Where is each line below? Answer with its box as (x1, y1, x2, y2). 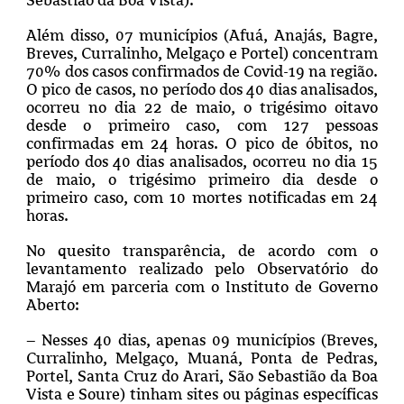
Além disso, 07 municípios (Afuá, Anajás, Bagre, (25, 25, 379, 44)
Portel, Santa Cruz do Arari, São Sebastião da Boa (25, 366, 379, 385)
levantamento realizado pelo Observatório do (25, 259, 379, 278)
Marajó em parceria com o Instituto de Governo (25, 277, 379, 296)
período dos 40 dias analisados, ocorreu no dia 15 (25, 151, 379, 170)
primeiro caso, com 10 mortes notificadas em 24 (25, 188, 379, 207)
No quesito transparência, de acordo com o (25, 241, 379, 260)
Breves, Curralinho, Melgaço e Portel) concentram (25, 43, 379, 62)
